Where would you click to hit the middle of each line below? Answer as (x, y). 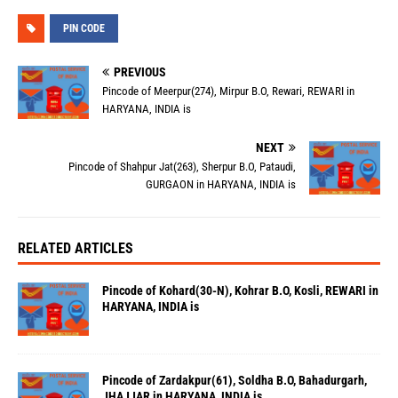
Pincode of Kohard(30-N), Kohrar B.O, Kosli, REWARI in (240, 291)
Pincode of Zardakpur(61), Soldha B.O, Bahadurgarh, (235, 381)
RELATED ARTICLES (76, 249)
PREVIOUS (140, 72)
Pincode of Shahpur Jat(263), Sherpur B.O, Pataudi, (182, 167)
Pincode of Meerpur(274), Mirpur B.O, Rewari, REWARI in (228, 91)
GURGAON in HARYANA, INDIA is (221, 185)
